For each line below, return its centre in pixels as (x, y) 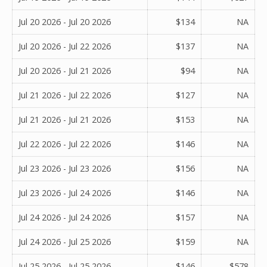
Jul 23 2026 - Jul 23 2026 (65, 168)
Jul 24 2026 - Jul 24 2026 (65, 217)
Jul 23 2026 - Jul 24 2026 (65, 193)
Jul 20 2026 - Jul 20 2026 (65, 21)
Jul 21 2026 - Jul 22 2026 (65, 95)
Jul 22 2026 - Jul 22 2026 (65, 144)
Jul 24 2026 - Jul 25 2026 (65, 241)
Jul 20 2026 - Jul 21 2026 (65, 70)
